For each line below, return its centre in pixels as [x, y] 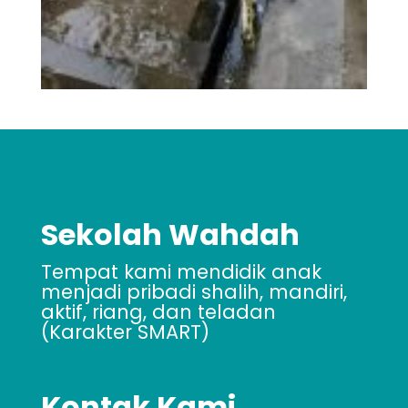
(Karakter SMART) [125, 332]
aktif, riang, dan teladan [158, 312]
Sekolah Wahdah [170, 235]
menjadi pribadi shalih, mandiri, [194, 292]
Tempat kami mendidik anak [181, 272]
